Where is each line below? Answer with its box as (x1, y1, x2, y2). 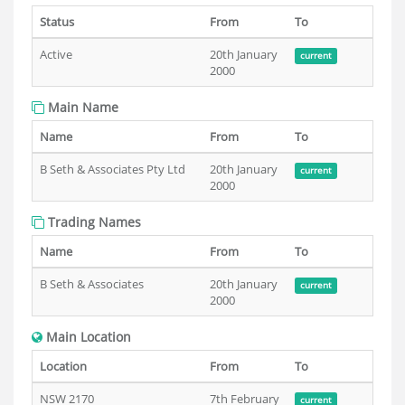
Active (40, 46, 72, 62)
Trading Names (44, 213, 141, 231)
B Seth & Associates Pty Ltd (40, 161, 185, 177)
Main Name (44, 99, 118, 116)
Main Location (42, 328, 131, 345)
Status (40, 14, 74, 30)
